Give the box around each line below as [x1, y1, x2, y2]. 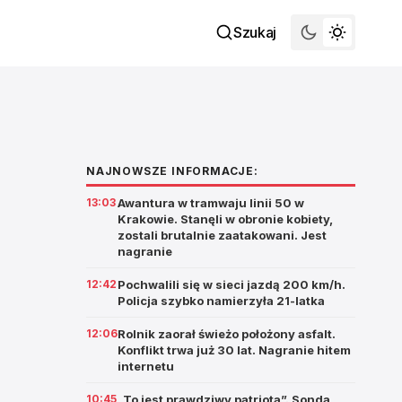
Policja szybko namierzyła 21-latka [118, 293, 325, 308]
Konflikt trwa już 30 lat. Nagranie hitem [118, 343, 351, 357]
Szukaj [232, 23, 276, 41]
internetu [118, 359, 174, 373]
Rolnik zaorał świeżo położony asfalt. [118, 327, 336, 341]
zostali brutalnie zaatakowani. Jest [118, 228, 327, 242]
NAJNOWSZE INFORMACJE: [86, 164, 258, 178]
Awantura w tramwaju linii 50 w [118, 196, 304, 210]
